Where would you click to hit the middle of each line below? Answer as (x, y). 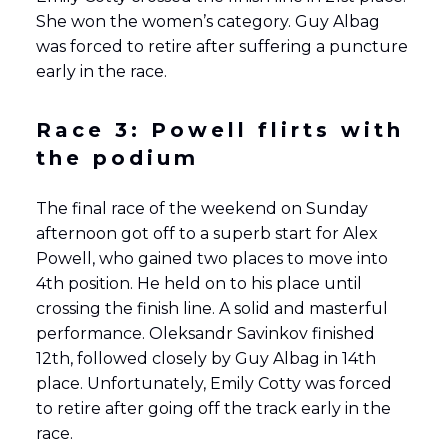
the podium (117, 157)
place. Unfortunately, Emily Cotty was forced (213, 383)
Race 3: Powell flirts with (219, 129)
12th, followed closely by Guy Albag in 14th (205, 358)
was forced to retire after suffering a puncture (221, 46)
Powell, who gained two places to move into (211, 258)
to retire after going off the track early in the (213, 408)
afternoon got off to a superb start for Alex (206, 233)
